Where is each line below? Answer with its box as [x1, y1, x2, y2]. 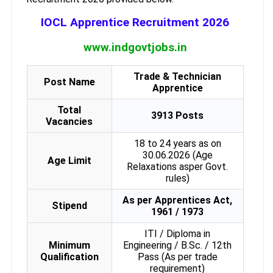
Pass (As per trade [137, 251, 218, 263]
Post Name [43, 76, 95, 88]
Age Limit [47, 155, 91, 167]
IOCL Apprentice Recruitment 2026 [41, 15, 230, 29]
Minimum [48, 239, 90, 252]
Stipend [51, 200, 87, 212]
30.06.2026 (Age [142, 149, 213, 161]
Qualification [40, 251, 99, 263]
